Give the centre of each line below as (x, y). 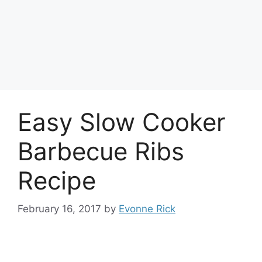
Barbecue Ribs (101, 151)
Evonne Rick (147, 209)
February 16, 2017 (59, 209)
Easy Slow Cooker (122, 122)
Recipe (57, 180)
